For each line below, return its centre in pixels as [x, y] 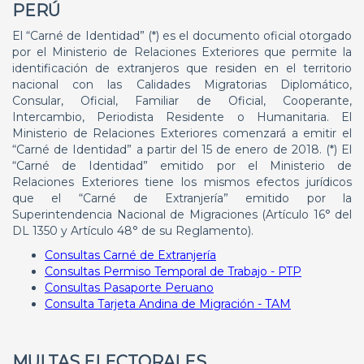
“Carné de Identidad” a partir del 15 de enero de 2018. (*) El [182, 149]
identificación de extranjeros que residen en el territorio [182, 68]
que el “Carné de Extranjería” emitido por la [182, 198]
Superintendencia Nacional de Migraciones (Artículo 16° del [182, 214]
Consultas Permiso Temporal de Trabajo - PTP [173, 271]
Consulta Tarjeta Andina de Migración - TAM [168, 304]
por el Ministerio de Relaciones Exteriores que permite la [182, 52]
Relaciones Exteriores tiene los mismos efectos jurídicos [182, 182]
